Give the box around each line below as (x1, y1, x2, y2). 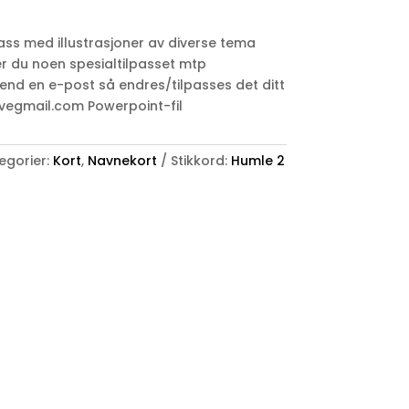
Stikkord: (170, 151, 231, 170)
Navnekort (87, 151, 157, 170)
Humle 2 (230, 151, 285, 170)
